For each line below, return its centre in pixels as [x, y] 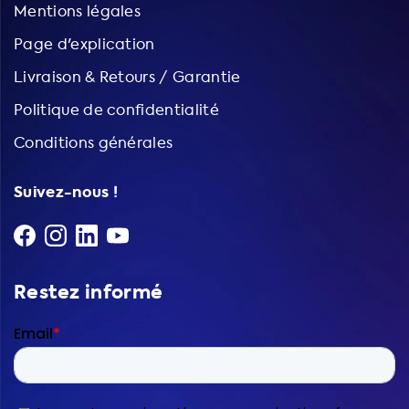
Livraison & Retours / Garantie [127, 77]
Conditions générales [94, 142]
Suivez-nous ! [66, 192]
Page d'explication [84, 44]
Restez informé [89, 292]
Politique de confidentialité [116, 110]
